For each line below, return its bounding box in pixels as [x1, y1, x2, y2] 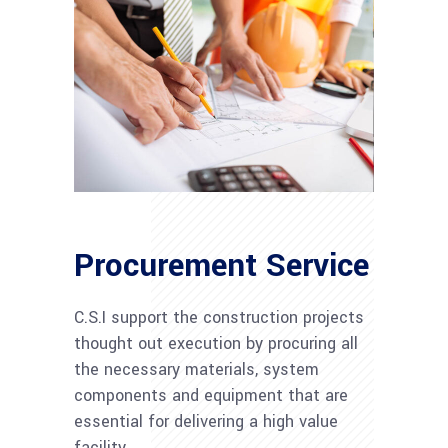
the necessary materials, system [74, 357, 319, 381]
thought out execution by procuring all [74, 331, 358, 355]
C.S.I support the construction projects [74, 305, 364, 329]
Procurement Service [74, 242, 369, 289]
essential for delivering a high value [74, 409, 338, 433]
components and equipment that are [74, 383, 348, 407]
